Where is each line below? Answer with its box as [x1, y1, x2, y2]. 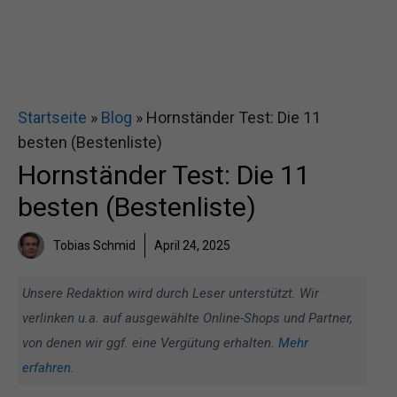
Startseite [18, 108, 87, 127]
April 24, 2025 [154, 238, 230, 253]
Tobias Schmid [53, 238, 136, 253]
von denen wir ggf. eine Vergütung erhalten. [22, 335, 278, 351]
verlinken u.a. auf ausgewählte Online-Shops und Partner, [22, 310, 353, 326]
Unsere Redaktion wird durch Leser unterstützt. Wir [22, 285, 319, 301]
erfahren [22, 360, 71, 376]
